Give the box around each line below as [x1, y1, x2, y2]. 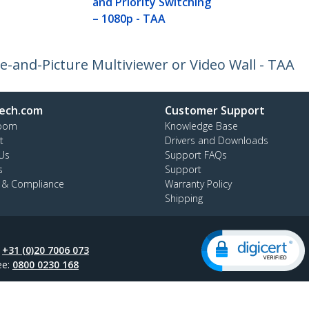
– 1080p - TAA [92, 11, 166, 27]
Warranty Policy [165, 177, 232, 191]
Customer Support [165, 103, 265, 119]
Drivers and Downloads [165, 134, 268, 148]
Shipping [165, 192, 203, 206]
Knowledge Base [165, 119, 238, 133]
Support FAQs [165, 148, 227, 162]
